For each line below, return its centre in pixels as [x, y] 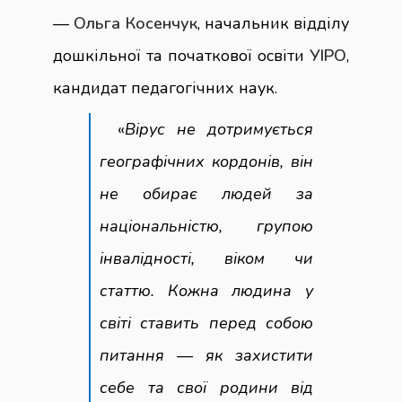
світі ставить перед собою [206, 323]
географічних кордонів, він [206, 162]
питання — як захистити [206, 355]
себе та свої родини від [206, 388]
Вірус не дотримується [219, 129]
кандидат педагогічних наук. [165, 88]
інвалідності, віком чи [206, 258]
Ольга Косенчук [135, 23]
